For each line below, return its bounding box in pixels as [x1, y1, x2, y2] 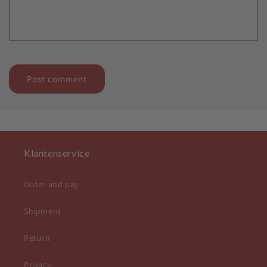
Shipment [24, 206, 61, 217]
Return [24, 232, 51, 244]
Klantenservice [24, 147, 90, 159]
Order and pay [24, 179, 79, 190]
